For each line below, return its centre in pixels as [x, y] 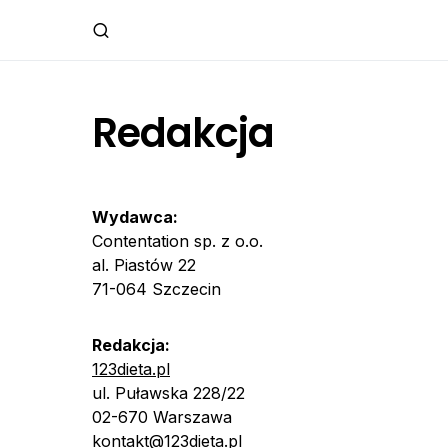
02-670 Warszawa [162, 417]
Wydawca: [135, 217]
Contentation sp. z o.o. [177, 241]
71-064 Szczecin [156, 289]
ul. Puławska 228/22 [168, 393]
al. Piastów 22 [144, 265]
